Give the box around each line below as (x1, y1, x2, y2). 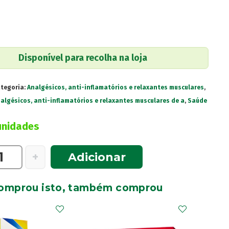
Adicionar (67, 150, 126, 164)
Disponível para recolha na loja (18, 52, 147, 63)
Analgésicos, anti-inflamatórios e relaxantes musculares (27, 83, 204, 91)
